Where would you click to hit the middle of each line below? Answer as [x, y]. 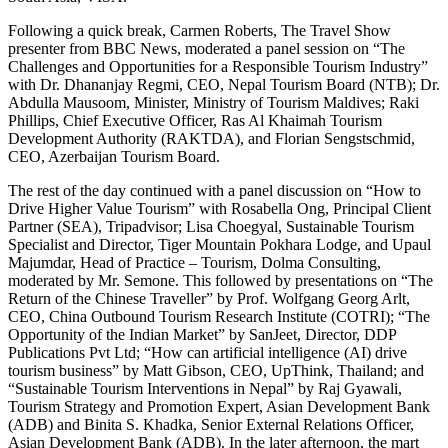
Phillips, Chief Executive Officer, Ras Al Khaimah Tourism [195, 120]
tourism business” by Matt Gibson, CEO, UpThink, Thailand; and [216, 370]
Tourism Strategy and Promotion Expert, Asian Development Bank [219, 406]
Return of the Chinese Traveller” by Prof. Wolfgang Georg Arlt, [209, 298]
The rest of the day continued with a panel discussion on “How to [214, 190]
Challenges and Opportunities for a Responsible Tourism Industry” [218, 66]
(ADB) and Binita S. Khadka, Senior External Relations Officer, [211, 424]
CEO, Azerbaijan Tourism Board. [114, 156]
